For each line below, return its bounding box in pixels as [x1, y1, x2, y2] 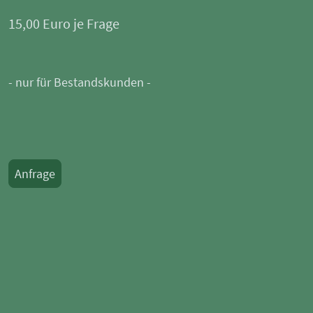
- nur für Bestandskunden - [8, 73, 154, 90]
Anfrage [15, 165, 55, 182]
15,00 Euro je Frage [8, 14, 119, 32]
